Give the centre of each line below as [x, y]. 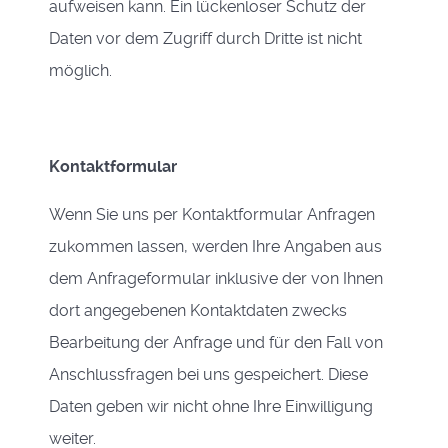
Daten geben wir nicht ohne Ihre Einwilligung [211, 406]
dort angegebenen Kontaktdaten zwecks [198, 310]
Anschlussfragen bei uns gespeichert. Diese [208, 374]
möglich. [80, 70]
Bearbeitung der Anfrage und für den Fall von [216, 342]
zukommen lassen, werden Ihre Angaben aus [215, 246]
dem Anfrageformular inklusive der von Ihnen [216, 278]
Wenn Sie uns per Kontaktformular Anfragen [212, 214]
